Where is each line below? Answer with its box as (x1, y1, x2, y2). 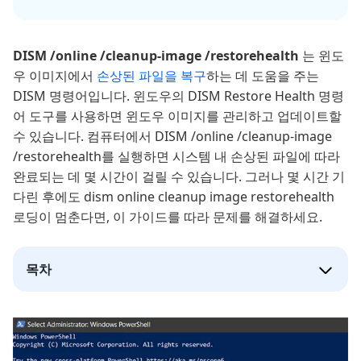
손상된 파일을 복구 (97, 67, 206, 85)
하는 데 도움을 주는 (206, 67, 319, 85)
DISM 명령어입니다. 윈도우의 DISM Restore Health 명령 (13, 87, 344, 105)
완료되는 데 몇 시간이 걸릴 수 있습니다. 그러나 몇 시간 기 (13, 168, 345, 185)
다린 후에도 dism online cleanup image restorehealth (13, 188, 334, 205)
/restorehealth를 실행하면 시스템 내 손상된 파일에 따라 (13, 147, 340, 165)
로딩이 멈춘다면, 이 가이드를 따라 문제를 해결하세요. (13, 208, 322, 226)
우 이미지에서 (13, 67, 97, 85)
